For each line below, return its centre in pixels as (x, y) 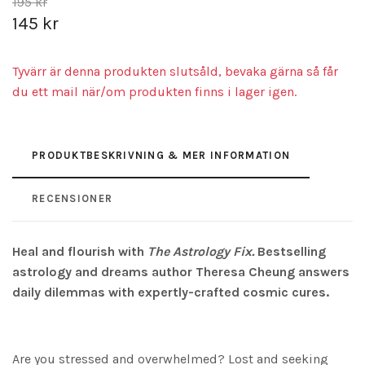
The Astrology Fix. (202, 251)
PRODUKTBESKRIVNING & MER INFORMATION (161, 155)
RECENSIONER (73, 198)
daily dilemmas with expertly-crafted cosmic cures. (171, 292)
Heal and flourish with (80, 251)
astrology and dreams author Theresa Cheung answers (181, 271)
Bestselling (292, 251)
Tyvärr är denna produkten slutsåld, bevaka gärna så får (175, 71)
